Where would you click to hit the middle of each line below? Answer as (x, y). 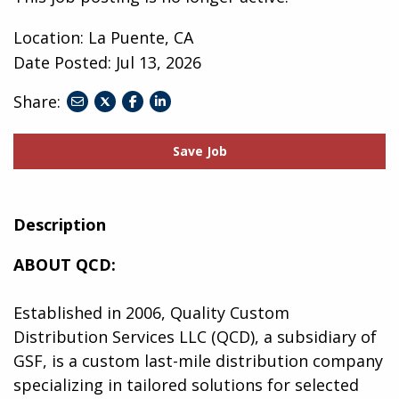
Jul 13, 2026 (159, 62)
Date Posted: (65, 62)
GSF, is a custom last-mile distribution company (198, 360)
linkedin (176, 143)
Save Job (199, 151)
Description (60, 224)
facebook (156, 143)
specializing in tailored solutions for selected (186, 384)
